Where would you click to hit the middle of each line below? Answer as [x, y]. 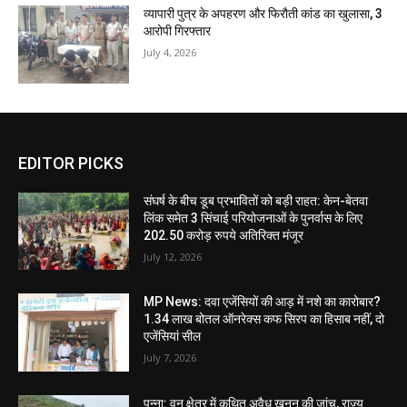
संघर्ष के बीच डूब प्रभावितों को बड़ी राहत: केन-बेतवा [256, 200]
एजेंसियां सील [173, 337]
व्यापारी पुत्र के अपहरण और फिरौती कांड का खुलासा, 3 [263, 14]
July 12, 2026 [173, 256]
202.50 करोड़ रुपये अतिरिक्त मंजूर [224, 235]
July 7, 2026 [170, 358]
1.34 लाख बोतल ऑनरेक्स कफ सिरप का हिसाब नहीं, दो [264, 319]
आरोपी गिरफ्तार [178, 31]
